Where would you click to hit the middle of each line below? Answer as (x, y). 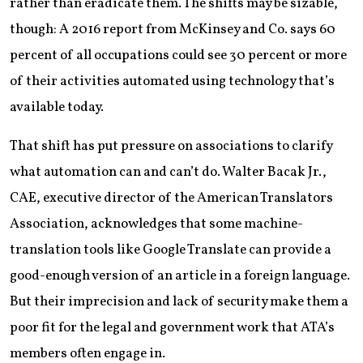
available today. (57, 107)
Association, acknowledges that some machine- (156, 224)
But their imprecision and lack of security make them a (179, 302)
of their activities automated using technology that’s (172, 81)
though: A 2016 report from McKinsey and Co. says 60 (173, 30)
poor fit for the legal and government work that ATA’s (172, 328)
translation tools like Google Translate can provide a (171, 250)
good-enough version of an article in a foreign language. (180, 276)
